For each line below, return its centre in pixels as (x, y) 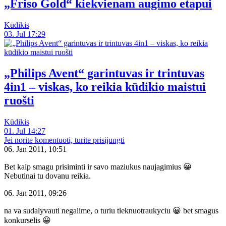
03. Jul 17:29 (25, 34)
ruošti (19, 101)
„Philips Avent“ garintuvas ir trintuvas (104, 73)
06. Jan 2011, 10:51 (35, 149)
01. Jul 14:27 (25, 131)
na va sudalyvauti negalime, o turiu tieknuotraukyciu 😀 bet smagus (111, 211)
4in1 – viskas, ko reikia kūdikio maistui (105, 87)
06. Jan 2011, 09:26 (35, 193)
